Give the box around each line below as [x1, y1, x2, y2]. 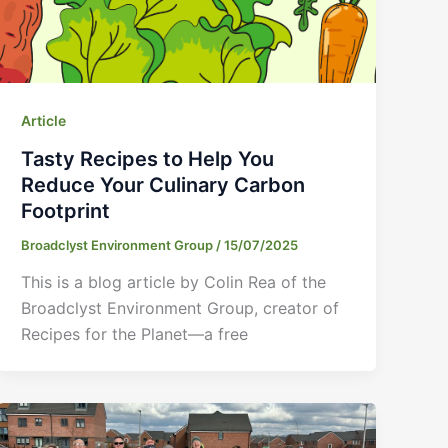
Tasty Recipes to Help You [21, 146, 275, 171]
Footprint [21, 198, 111, 223]
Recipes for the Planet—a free [21, 324, 249, 345]
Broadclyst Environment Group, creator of [21, 298, 340, 319]
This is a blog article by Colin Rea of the [21, 272, 327, 293]
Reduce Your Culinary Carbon [21, 172, 306, 197]
